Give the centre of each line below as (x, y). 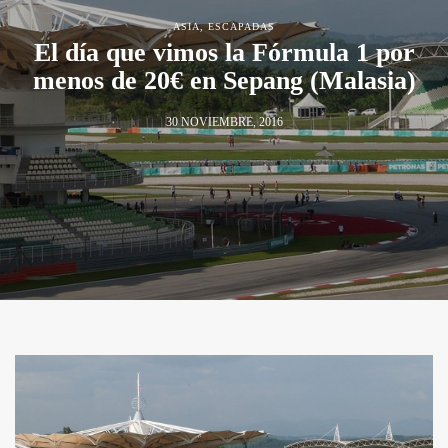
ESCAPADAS (241, 27)
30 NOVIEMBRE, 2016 (224, 122)
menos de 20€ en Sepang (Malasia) (224, 81)
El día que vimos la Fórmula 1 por (224, 53)
